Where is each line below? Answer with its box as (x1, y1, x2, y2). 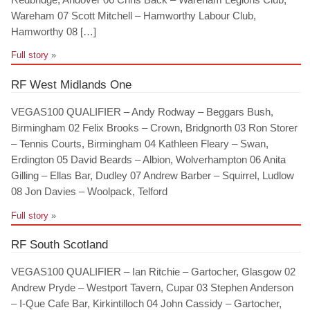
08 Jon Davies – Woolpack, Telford (11, 185, 168, 197)
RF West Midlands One (11, 77, 132, 91)
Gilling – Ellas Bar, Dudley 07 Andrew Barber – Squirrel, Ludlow (11, 170, 295, 181)
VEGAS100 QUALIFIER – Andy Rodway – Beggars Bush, (11, 106, 274, 118)
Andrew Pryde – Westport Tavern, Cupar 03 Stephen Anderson (11, 282, 294, 294)
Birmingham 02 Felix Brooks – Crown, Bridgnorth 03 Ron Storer (11, 122, 298, 134)
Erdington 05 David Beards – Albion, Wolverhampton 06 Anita (11, 154, 286, 165)
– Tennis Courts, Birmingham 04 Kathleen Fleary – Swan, (11, 138, 269, 149)
